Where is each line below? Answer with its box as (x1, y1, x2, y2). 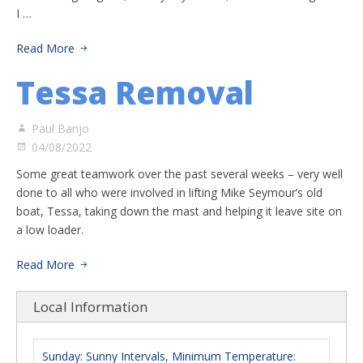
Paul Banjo (32, 121, 89, 136)
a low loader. (16, 222, 83, 237)
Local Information (33, 297, 147, 316)
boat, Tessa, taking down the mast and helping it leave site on (16, 203, 342, 219)
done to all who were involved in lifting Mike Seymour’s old (16, 185, 322, 200)
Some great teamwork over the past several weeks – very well (16, 166, 343, 181)
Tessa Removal (16, 71, 254, 113)
